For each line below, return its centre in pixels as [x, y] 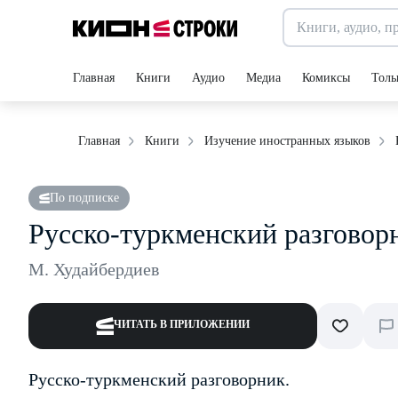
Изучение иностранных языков [287, 141]
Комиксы [326, 78]
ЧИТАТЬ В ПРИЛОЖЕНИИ [182, 324]
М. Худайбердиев [94, 269]
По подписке [84, 198]
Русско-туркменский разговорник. [159, 379]
